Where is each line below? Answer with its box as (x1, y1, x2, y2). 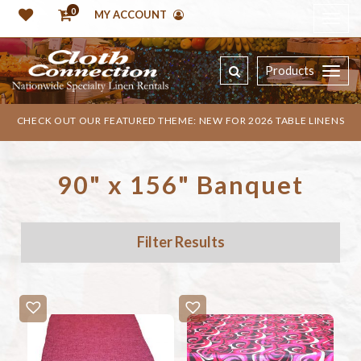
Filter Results (136, 233, 225, 251)
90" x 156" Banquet (57, 169, 304, 201)
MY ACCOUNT (94, 8, 169, 22)
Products (265, 63, 314, 78)
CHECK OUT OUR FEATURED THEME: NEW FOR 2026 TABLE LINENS (16, 114, 345, 127)
